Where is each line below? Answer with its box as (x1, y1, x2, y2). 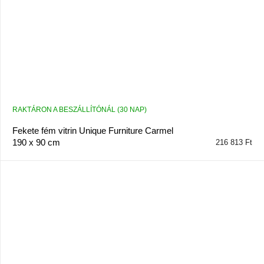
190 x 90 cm (12, 137, 60, 148)
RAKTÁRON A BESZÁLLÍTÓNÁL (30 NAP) (12, 105, 147, 114)
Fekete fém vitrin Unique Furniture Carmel (12, 126, 173, 136)
